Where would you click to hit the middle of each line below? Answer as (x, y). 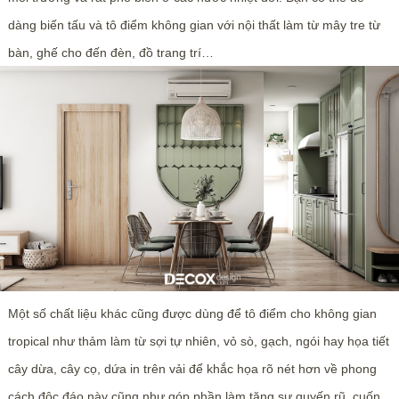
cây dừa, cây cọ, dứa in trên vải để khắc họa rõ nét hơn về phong (192, 369)
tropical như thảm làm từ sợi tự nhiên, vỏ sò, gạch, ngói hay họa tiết (198, 342)
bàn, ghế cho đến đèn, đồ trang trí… (110, 53)
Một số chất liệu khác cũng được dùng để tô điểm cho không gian (192, 314)
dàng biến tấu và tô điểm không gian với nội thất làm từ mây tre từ (194, 25)
